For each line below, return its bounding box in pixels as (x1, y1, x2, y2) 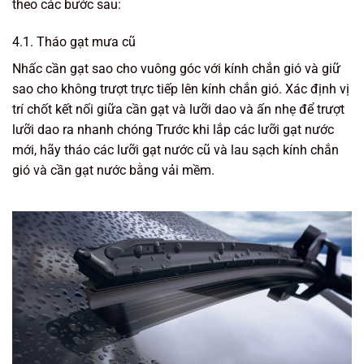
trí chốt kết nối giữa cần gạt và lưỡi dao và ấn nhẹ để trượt (12, 101, 344, 117)
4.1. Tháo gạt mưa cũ (12, 33, 136, 50)
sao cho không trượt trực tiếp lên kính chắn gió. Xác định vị (12, 80, 349, 97)
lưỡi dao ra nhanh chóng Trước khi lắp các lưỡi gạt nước (12, 121, 334, 137)
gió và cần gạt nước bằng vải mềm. (12, 162, 214, 178)
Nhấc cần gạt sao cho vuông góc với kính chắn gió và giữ (12, 60, 340, 76)
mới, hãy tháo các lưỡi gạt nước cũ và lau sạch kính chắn (12, 141, 339, 158)
